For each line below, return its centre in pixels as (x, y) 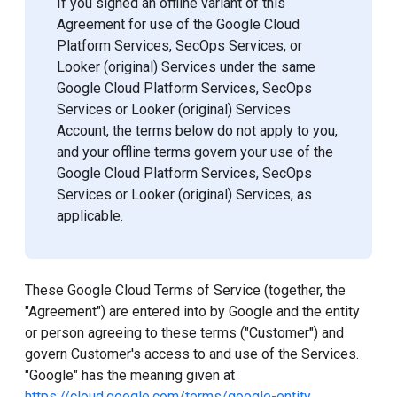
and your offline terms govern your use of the (195, 152)
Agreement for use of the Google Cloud (178, 24)
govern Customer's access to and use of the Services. (192, 354)
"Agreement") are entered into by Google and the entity (192, 311)
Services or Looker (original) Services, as (184, 195)
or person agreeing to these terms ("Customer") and (184, 333)
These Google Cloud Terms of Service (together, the (185, 290)
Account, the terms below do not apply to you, (197, 131)
